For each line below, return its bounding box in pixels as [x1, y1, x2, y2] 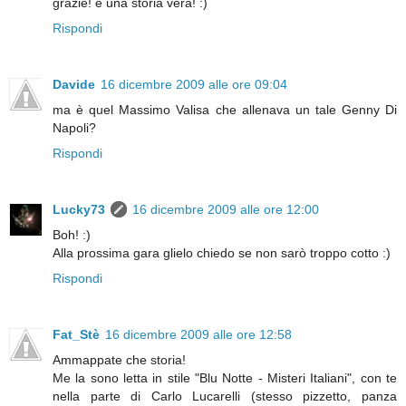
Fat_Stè [53, 327, 100, 343]
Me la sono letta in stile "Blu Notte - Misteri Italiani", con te [53, 371, 397, 386]
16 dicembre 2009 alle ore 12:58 [105, 327, 292, 343]
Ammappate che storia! [53, 353, 186, 368]
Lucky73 [53, 202, 105, 217]
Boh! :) [53, 227, 91, 243]
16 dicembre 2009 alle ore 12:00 [132, 202, 319, 217]
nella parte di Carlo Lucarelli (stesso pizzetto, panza [53, 389, 397, 404]
